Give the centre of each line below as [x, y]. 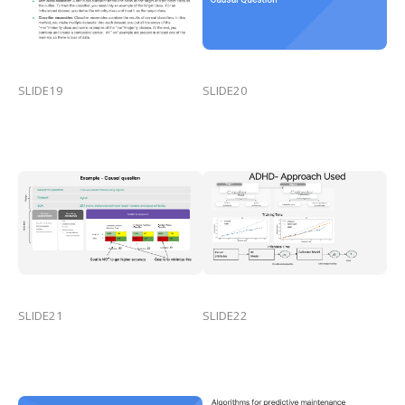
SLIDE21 [41, 315]
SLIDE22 [225, 315]
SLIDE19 [41, 90]
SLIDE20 [225, 90]
